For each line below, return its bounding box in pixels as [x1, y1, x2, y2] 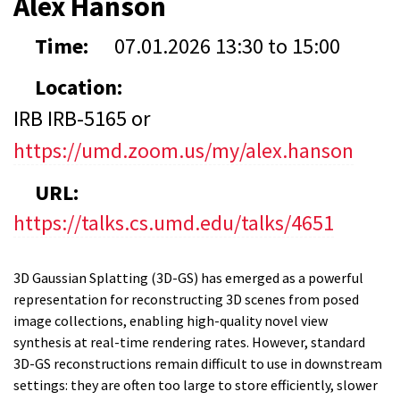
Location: [35, 73, 127, 101]
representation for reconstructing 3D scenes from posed [13, 290, 359, 308]
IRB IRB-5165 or [13, 104, 150, 132]
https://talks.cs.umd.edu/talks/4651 [13, 209, 334, 237]
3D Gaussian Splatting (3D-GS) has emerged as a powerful [13, 269, 363, 287]
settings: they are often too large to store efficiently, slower [13, 376, 378, 394]
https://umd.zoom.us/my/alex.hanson [13, 137, 354, 164]
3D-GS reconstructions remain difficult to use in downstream [13, 354, 382, 372]
